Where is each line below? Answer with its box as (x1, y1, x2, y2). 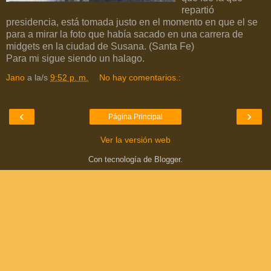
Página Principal (108, 112, 163, 121)
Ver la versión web (100, 134, 171, 145)
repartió (181, 4, 214, 15)
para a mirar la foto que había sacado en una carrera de (6, 28, 243, 39)
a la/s (27, 72, 50, 82)
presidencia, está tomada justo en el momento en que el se (6, 16, 258, 27)
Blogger (154, 154, 180, 164)
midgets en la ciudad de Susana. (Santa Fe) (6, 41, 194, 51)
